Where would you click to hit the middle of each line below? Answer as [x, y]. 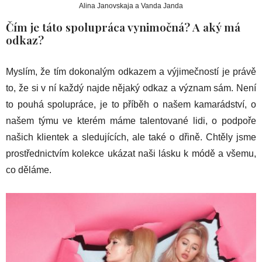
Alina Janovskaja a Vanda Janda [131, 6]
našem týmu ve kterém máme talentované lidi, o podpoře [131, 121]
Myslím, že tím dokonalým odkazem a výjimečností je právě [131, 72]
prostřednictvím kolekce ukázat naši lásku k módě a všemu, [131, 154]
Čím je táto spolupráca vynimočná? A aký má [123, 27]
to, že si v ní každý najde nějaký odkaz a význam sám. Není [131, 88]
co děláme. [29, 170]
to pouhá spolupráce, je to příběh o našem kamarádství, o [131, 105]
